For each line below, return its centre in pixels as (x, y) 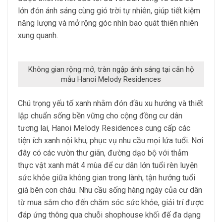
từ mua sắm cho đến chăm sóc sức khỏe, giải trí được (111, 202)
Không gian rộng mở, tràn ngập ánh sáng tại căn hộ (111, 69)
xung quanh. (38, 35)
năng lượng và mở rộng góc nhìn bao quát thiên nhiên (108, 23)
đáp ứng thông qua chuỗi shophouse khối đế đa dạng (109, 215)
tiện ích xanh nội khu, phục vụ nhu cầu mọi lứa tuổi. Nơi (111, 140)
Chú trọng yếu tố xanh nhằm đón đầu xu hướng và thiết (111, 103)
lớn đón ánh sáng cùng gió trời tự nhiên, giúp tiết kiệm (109, 11)
